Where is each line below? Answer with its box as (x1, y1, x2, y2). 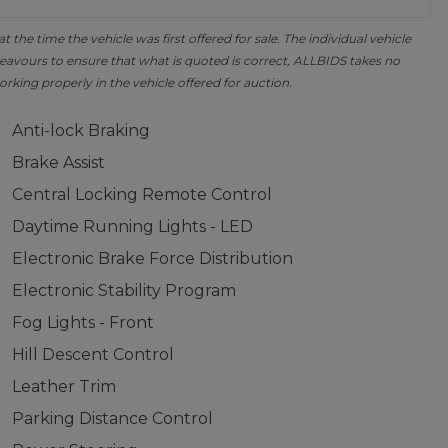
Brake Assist (11, 153, 105, 172)
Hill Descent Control (11, 345, 174, 364)
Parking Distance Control (11, 409, 213, 428)
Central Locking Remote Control (11, 185, 272, 204)
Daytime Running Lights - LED (11, 217, 253, 236)
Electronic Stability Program (11, 281, 236, 300)
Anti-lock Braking (11, 121, 150, 140)
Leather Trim (11, 377, 116, 396)
